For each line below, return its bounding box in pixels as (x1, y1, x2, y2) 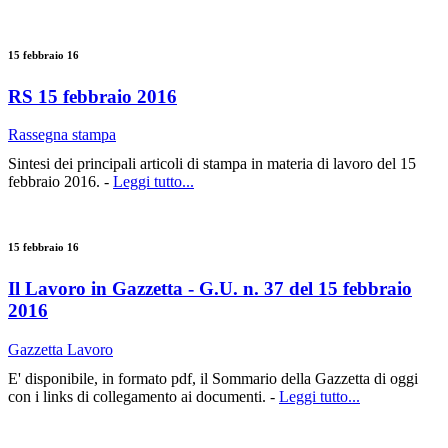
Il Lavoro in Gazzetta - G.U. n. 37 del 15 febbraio (8, 278, 412, 300)
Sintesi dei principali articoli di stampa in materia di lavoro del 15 (8, 155, 416, 173)
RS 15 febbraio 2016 (8, 85, 177, 107)
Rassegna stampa (8, 126, 116, 144)
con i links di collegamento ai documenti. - (8, 387, 279, 405)
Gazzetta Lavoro (8, 340, 113, 358)
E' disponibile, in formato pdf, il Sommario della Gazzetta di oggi (8, 369, 418, 387)
